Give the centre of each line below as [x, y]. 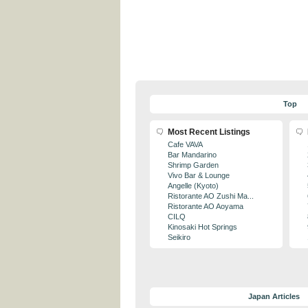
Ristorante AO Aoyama [206, 206]
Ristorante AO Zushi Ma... [211, 196]
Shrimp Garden [193, 165]
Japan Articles [274, 296]
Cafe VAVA [185, 144]
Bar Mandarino [192, 155]
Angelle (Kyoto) [193, 186]
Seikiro [179, 237]
